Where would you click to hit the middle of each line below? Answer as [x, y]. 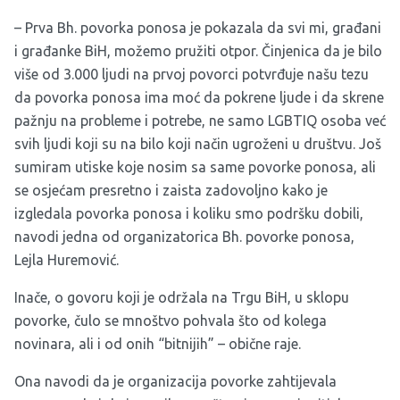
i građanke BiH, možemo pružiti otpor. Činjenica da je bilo [198, 51]
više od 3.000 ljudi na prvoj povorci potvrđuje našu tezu [192, 75]
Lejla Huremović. [67, 260]
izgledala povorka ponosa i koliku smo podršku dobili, [189, 214]
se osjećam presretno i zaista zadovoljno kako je [171, 191]
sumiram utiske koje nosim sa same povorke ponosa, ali [195, 167]
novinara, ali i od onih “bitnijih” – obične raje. [158, 344]
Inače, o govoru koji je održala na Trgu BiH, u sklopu [182, 298]
